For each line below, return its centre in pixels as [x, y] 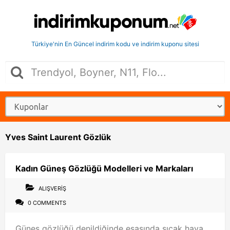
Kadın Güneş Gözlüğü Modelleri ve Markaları [104, 168]
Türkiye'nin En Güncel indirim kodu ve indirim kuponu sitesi [115, 44]
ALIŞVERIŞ [52, 188]
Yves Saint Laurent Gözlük [58, 137]
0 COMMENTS [46, 203]
